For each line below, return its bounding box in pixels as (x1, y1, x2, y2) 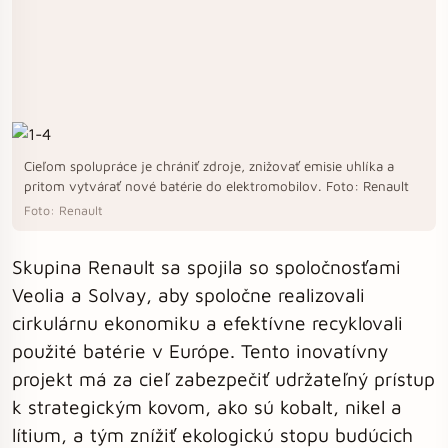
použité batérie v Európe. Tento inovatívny (12, 339, 388, 362)
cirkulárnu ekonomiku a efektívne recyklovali (12, 311, 403, 334)
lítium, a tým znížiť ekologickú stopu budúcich (12, 423, 413, 446)
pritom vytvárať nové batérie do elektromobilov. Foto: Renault (24, 178, 409, 194)
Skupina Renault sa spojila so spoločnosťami (12, 255, 401, 278)
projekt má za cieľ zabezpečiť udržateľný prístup (12, 367, 435, 390)
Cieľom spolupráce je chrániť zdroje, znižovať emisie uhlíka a (24, 158, 394, 174)
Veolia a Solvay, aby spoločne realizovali (12, 283, 365, 306)
